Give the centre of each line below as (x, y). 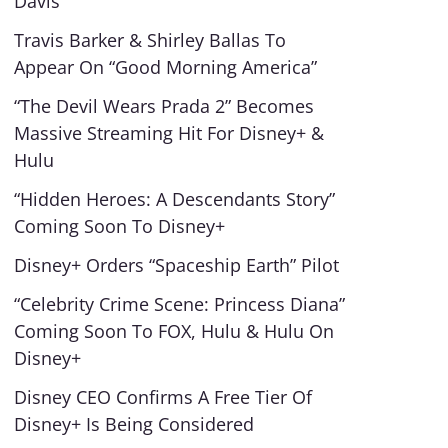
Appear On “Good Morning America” (166, 67)
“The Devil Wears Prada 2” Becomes (164, 106)
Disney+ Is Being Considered (134, 424)
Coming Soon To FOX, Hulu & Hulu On (174, 331)
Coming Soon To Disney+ (120, 226)
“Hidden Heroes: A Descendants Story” (175, 199)
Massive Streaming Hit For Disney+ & (169, 133)
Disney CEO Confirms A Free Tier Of (163, 397)
